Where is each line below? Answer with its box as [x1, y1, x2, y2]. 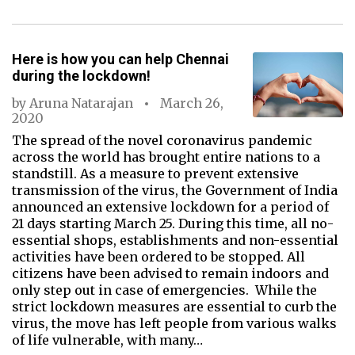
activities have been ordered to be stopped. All [12, 249, 305, 265]
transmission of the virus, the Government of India [12, 182, 338, 198]
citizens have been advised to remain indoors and [12, 265, 329, 281]
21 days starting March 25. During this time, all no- [12, 216, 334, 231]
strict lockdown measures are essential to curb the [12, 299, 337, 315]
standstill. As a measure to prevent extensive [12, 166, 299, 181]
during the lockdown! [12, 67, 151, 84]
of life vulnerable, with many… [12, 332, 203, 348]
